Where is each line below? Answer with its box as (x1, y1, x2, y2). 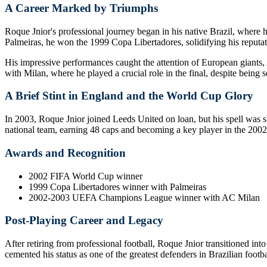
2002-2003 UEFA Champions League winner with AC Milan (29, 192, 260, 203)
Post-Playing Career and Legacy (5, 214, 163, 227)
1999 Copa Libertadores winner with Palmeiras (29, 181, 206, 192)
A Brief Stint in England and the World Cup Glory (5, 89, 253, 103)
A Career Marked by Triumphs (5, 1, 158, 14)
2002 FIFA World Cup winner (29, 170, 142, 181)
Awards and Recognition (5, 146, 126, 159)
